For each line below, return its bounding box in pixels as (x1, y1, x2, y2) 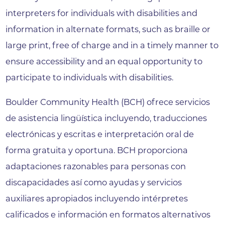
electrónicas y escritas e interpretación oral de (6, 129, 194, 139)
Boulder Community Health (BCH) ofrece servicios (6, 96, 210, 107)
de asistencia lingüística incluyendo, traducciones (6, 113, 207, 123)
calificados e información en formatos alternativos (6, 209, 211, 219)
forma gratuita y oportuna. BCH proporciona (6, 145, 188, 155)
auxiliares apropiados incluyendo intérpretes (6, 193, 188, 203)
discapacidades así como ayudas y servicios (6, 177, 182, 187)
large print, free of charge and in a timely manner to (6, 40, 219, 51)
